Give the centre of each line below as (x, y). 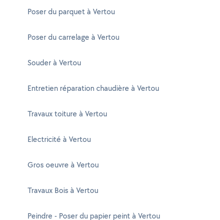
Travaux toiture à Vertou (67, 114)
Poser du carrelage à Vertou (73, 37)
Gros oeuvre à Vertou (63, 165)
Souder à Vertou (54, 63)
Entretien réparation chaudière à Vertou (93, 88)
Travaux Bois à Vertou (63, 190)
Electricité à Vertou (59, 139)
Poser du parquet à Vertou (71, 12)
